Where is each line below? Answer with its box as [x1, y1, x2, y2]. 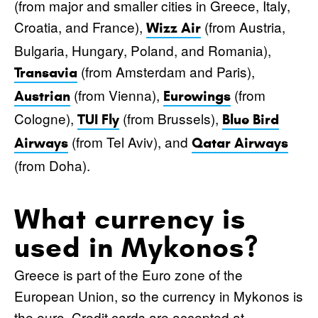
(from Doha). [14, 155, 90, 175]
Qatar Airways [192, 133, 288, 152]
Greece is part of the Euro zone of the [14, 264, 243, 284]
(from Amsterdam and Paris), [77, 61, 255, 81]
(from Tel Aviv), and [68, 131, 192, 151]
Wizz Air [146, 18, 201, 37]
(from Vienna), [70, 84, 163, 104]
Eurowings [163, 87, 231, 105]
